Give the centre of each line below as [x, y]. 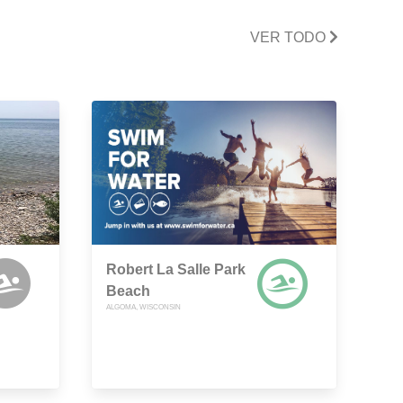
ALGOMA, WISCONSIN [143, 308]
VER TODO [290, 37]
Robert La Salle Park [176, 270]
